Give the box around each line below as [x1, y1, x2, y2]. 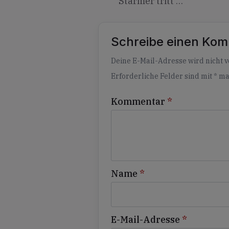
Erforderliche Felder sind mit [111, 72, 214, 81]
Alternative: [111, 50, 163, 62]
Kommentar [111, 96, 165, 108]
